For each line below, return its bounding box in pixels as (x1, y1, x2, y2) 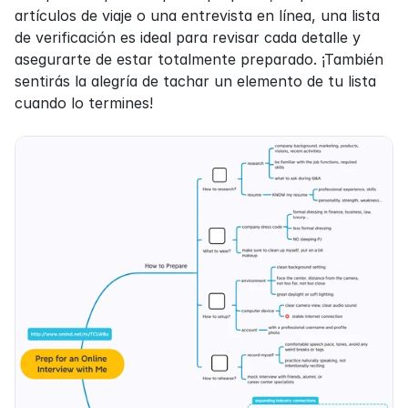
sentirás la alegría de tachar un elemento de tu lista (15, 71, 376, 90)
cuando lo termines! (15, 93, 153, 112)
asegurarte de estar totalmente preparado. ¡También (15, 49, 383, 68)
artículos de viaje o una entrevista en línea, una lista (15, 5, 380, 25)
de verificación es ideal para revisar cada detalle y (15, 27, 361, 46)
